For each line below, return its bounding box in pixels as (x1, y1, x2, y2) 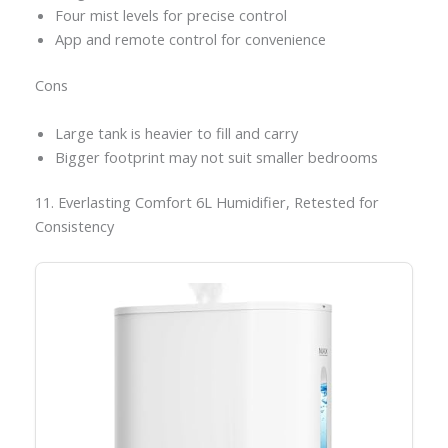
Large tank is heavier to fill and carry (54, 122, 298, 143)
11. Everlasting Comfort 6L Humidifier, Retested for (34, 192, 379, 213)
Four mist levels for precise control (54, 5, 287, 26)
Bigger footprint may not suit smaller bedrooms (54, 146, 378, 167)
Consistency (34, 216, 114, 237)
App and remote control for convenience (54, 29, 326, 50)
